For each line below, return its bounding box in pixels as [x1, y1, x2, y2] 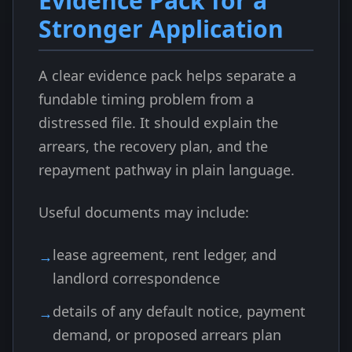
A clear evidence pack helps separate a [38, 66, 296, 85]
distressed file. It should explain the [38, 113, 278, 132]
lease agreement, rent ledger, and [53, 245, 277, 264]
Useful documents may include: [38, 203, 249, 222]
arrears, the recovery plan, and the [38, 137, 268, 156]
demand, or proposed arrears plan [53, 325, 281, 344]
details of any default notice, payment [53, 302, 306, 321]
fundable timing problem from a [38, 90, 254, 108]
